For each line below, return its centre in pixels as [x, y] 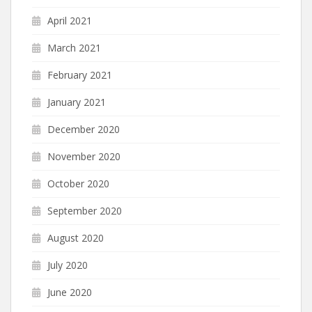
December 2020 [84, 129]
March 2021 [74, 47]
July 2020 [68, 265]
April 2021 [70, 20]
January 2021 [77, 102]
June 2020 [70, 292]
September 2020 [85, 210]
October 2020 [78, 183]
